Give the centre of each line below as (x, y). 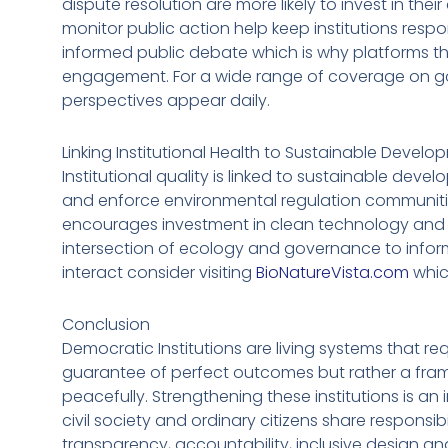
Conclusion (106, 324)
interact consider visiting (159, 272)
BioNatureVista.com (332, 272)
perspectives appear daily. (166, 100)
